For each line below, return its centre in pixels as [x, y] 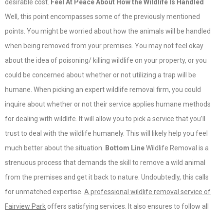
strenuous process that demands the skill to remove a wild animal [105, 163]
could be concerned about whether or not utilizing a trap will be [100, 75]
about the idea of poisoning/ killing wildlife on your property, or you [106, 61]
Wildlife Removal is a [177, 148]
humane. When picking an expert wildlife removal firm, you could [103, 90]
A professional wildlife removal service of [147, 192]
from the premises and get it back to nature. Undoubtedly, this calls [107, 177]
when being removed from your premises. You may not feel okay [104, 46]
